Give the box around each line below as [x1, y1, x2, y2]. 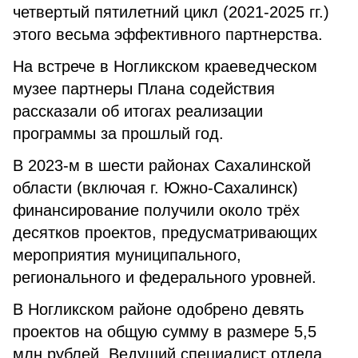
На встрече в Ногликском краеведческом [13, 58, 317, 75]
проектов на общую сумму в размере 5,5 [13, 323, 316, 340]
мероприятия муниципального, [13, 246, 241, 264]
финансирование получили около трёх [13, 201, 300, 219]
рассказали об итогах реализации [13, 102, 263, 120]
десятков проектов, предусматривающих [13, 224, 317, 241]
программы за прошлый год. [13, 125, 229, 142]
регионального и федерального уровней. [13, 268, 316, 286]
